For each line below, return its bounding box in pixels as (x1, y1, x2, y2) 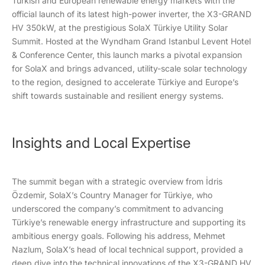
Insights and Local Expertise (12, 134, 190, 151)
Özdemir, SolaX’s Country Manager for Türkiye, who (12, 190, 212, 200)
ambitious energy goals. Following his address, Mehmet (12, 231, 225, 241)
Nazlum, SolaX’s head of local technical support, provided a (12, 244, 243, 254)
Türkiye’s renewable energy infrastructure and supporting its (12, 217, 245, 227)
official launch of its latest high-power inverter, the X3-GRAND (12, 9, 251, 19)
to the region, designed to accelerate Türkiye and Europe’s (12, 77, 238, 87)
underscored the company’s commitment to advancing (12, 203, 224, 214)
